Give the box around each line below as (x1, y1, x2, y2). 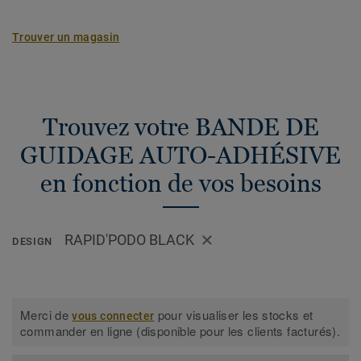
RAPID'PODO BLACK (64, 231, 194, 249)
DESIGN (12, 235, 52, 248)
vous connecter (72, 309, 155, 323)
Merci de (20, 306, 73, 324)
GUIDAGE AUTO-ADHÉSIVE (20, 141, 341, 169)
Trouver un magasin (12, 31, 120, 44)
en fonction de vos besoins (39, 169, 322, 197)
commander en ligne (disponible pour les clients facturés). (20, 322, 341, 340)
